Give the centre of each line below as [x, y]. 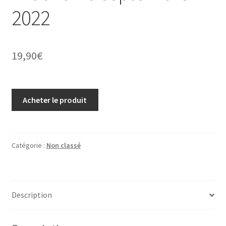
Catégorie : [29, 146]
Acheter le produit [55, 100]
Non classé [63, 146]
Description [32, 195]
